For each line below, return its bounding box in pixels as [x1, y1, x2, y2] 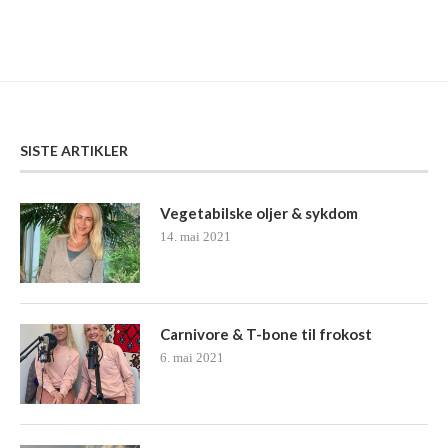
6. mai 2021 [160, 350, 224, 366]
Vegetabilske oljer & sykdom [160, 204, 358, 223]
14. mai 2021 [160, 229, 231, 245]
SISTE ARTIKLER [20, 142, 128, 160]
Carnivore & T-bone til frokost [160, 325, 372, 344]
